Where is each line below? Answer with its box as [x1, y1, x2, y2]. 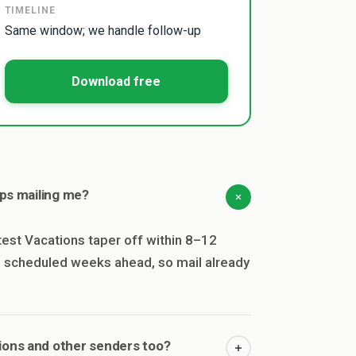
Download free [72, 73, 161, 89]
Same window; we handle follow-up [4, 22, 201, 38]
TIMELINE [4, 4, 56, 16]
